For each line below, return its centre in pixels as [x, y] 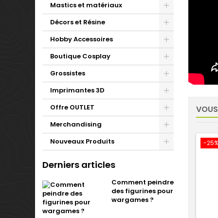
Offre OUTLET [72, 107]
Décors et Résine [78, 22]
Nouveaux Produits [82, 141]
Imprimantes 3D [77, 90]
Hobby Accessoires [82, 39]
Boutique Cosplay [80, 56]
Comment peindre [143, 182]
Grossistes [68, 73]
